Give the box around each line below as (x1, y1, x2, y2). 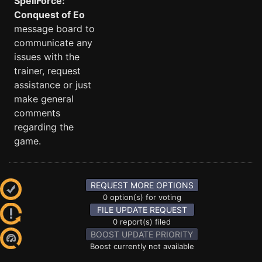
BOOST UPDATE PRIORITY (91, 229, 193, 239)
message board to (14, 23, 95, 35)
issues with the (14, 51, 80, 63)
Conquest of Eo (14, 9, 85, 20)
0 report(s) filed (113, 217, 171, 226)
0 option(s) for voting (102, 192, 181, 202)
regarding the (14, 121, 74, 133)
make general (14, 93, 74, 105)
